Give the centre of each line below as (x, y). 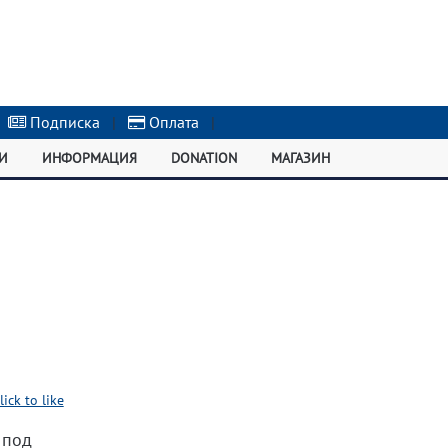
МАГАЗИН (300, 158)
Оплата (172, 122)
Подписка (63, 122)
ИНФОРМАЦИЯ (90, 158)
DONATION (203, 158)
